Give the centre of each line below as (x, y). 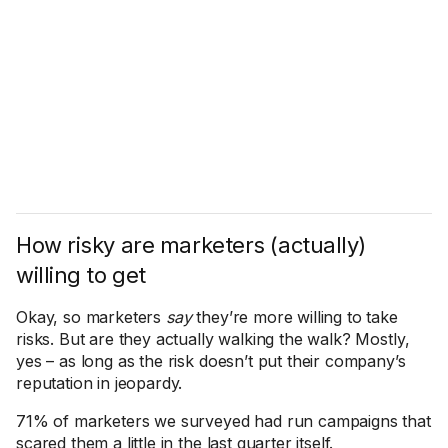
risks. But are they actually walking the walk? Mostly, (213, 339)
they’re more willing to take (294, 317)
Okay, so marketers (91, 317)
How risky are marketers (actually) (191, 245)
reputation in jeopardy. (99, 383)
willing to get (81, 275)
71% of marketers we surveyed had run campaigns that (223, 421)
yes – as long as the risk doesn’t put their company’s (211, 361)
